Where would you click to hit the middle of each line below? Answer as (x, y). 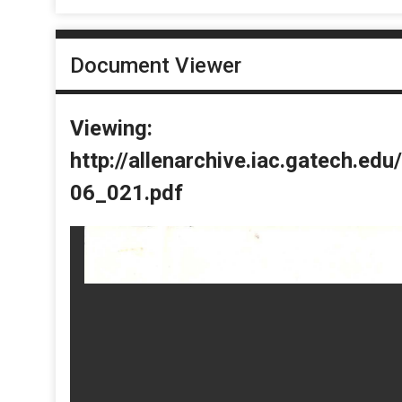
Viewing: (111, 128)
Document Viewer (156, 65)
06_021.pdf (127, 192)
